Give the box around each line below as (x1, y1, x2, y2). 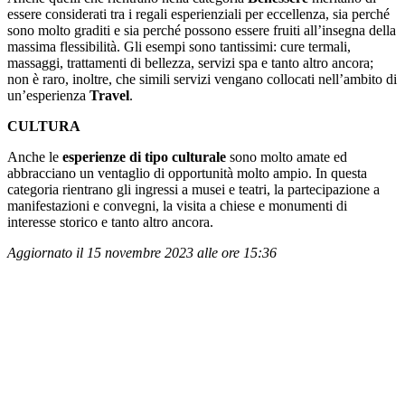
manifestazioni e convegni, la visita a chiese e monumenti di (7, 197, 347, 213)
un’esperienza (7, 87, 89, 103)
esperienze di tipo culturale (62, 148, 230, 165)
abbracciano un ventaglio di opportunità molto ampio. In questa (7, 165, 367, 181)
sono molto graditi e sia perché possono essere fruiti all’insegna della (7, 22, 396, 38)
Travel (89, 87, 129, 103)
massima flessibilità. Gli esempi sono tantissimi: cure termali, (7, 38, 351, 54)
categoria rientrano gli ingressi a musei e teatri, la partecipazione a (7, 181, 380, 197)
